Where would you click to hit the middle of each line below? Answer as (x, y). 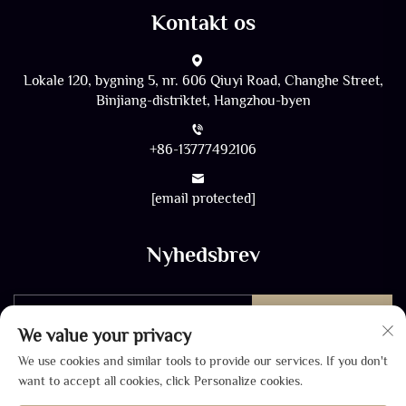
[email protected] (203, 199)
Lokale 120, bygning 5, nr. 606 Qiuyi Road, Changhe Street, (203, 81)
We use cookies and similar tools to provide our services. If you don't (203, 361)
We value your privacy (105, 335)
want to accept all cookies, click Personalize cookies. (160, 381)
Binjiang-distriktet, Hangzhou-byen (203, 101)
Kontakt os (203, 23)
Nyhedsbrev (203, 255)
